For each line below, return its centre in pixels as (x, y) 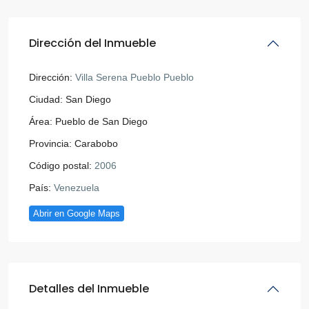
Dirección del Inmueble (92, 43)
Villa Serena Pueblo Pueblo (133, 77)
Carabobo (96, 143)
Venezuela (75, 187)
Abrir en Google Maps (77, 213)
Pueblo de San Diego (101, 121)
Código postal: (60, 165)
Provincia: (50, 143)
